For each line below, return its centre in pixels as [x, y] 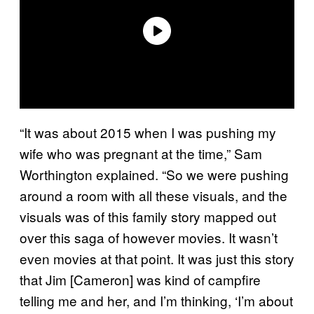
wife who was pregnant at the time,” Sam [141, 153]
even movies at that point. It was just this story [157, 258]
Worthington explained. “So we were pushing [154, 174]
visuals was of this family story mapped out [148, 216]
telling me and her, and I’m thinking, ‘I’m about [156, 300]
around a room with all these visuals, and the [153, 195]
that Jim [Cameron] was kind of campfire [140, 279]
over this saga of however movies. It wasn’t [149, 237]
